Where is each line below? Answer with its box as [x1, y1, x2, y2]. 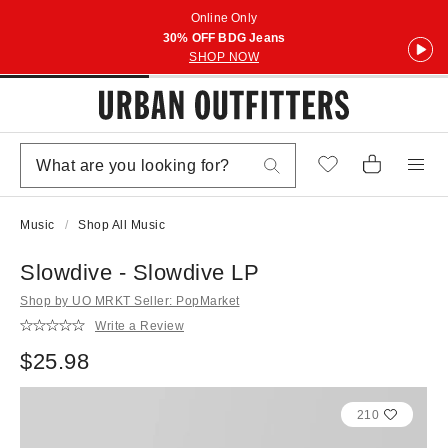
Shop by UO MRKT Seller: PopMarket [20, 294, 240, 308]
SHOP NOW [189, 50, 259, 64]
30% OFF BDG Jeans [162, 31, 286, 45]
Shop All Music [78, 218, 165, 232]
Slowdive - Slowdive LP [20, 260, 259, 285]
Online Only [190, 11, 258, 25]
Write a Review [95, 318, 184, 333]
